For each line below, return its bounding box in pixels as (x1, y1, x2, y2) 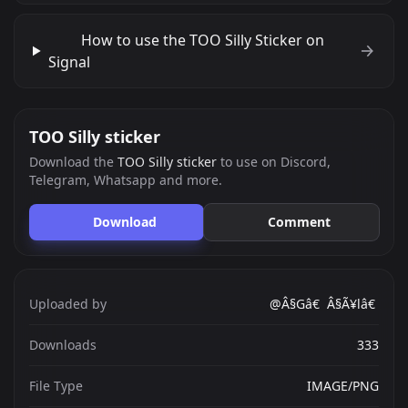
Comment (268, 213, 331, 230)
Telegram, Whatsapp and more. (29, 171, 222, 189)
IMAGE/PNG (307, 377, 379, 394)
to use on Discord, (217, 153, 331, 170)
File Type (29, 377, 83, 394)
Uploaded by (29, 295, 107, 312)
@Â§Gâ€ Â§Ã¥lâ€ (270, 295, 379, 312)
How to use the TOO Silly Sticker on (76, 30, 324, 50)
